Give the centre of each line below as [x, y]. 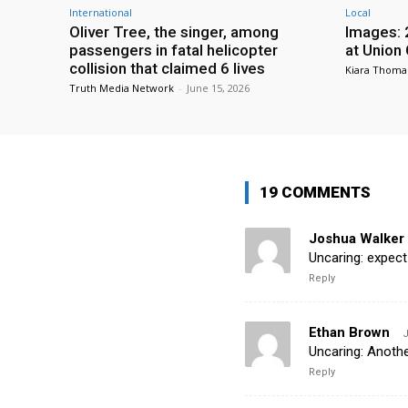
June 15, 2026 [218, 88]
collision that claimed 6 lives [167, 69]
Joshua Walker [356, 239]
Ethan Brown [349, 333]
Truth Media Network [122, 88]
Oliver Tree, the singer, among [174, 32]
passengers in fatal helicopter [173, 51]
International [101, 13]
